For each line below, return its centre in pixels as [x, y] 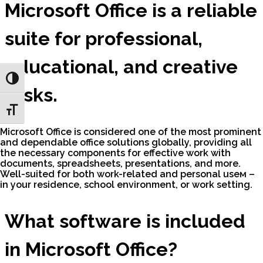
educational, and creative [121, 67]
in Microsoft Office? [91, 249]
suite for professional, [104, 39]
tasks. [31, 95]
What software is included [125, 221]
